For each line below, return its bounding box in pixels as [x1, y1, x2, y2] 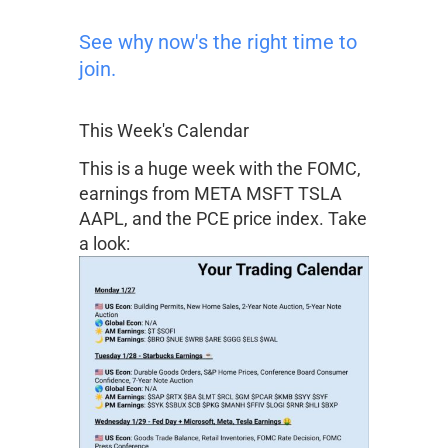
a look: [79, 232, 130, 254]
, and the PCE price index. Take [124, 207, 367, 229]
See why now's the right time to [79, 29, 357, 54]
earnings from [79, 182, 194, 204]
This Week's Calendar [79, 119, 249, 141]
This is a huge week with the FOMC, [79, 157, 361, 179]
